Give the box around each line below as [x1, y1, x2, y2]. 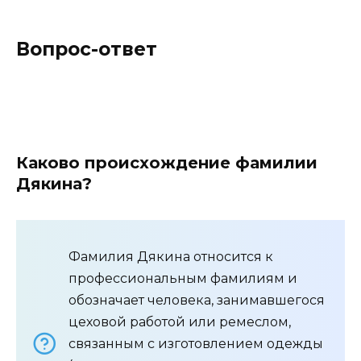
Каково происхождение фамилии [16, 152, 317, 172]
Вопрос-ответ [16, 37, 157, 60]
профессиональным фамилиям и [68, 270, 297, 286]
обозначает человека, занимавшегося [68, 292, 325, 308]
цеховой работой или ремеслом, [68, 313, 291, 330]
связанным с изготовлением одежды [68, 335, 323, 351]
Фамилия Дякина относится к [68, 248, 273, 264]
